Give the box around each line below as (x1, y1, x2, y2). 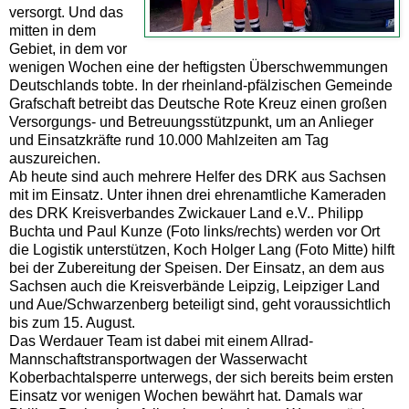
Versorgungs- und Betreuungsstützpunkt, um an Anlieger (9, 113, 373, 130)
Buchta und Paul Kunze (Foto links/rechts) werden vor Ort (9, 223, 380, 239)
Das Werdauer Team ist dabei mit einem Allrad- (9, 332, 313, 349)
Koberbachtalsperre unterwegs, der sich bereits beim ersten (9, 369, 393, 385)
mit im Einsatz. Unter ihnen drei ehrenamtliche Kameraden (9, 186, 386, 203)
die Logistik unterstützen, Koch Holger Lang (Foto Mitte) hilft (9, 241, 394, 257)
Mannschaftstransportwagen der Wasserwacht (9, 351, 307, 367)
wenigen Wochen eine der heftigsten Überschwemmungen (9, 58, 388, 75)
